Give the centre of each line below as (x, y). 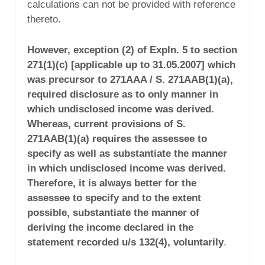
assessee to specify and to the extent (114, 198)
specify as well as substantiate (99, 154)
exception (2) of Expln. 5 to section (155, 50)
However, (50, 50)
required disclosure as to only (99, 95)
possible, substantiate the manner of (113, 213)
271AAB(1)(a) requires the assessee (112, 139)
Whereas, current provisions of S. (106, 124)
